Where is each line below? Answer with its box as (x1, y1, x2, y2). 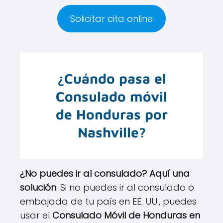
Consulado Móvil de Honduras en (52, 209, 200, 222)
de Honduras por (55, 106, 168, 123)
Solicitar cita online (70, 12, 153, 25)
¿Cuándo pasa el (57, 70, 166, 87)
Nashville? (77, 124, 146, 141)
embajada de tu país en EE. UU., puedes (20, 195, 197, 208)
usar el (20, 209, 52, 222)
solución (20, 181, 56, 194)
